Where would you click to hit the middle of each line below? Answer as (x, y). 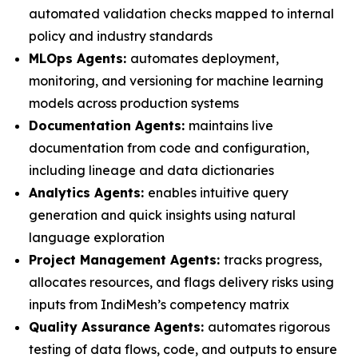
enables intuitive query (218, 193)
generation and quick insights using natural (162, 215)
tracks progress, (273, 260)
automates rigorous (269, 327)
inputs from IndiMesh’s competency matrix (159, 304)
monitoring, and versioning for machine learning (176, 81)
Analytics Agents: (88, 193)
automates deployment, (205, 58)
